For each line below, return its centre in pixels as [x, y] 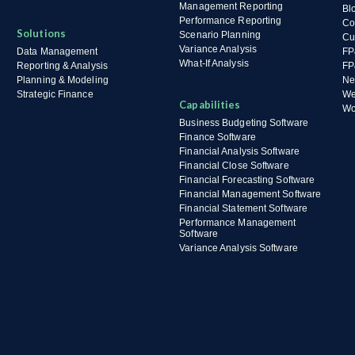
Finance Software [218, 137]
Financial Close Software [234, 166]
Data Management [57, 52]
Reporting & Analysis [62, 66]
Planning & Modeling [63, 80]
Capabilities [210, 105]
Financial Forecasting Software [247, 180]
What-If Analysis [214, 63]
